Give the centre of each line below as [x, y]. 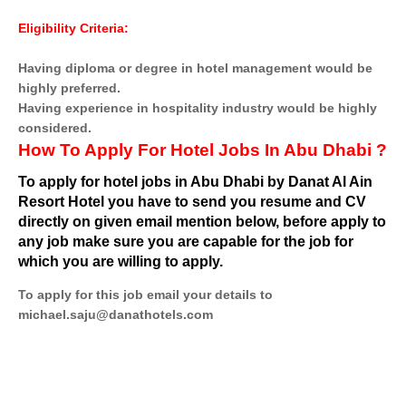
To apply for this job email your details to [145, 294]
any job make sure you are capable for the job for [186, 241]
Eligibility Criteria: [73, 28]
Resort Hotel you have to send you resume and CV [192, 201]
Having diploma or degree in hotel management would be [195, 68]
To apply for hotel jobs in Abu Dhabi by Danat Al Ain [195, 181]
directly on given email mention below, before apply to [202, 221]
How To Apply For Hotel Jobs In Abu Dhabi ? [203, 150]
